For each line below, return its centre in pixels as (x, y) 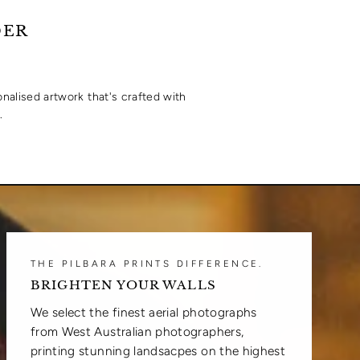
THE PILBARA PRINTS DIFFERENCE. (147, 263)
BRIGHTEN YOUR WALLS (123, 284)
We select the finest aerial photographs (144, 312)
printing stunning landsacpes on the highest (158, 350)
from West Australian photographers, (137, 331)
